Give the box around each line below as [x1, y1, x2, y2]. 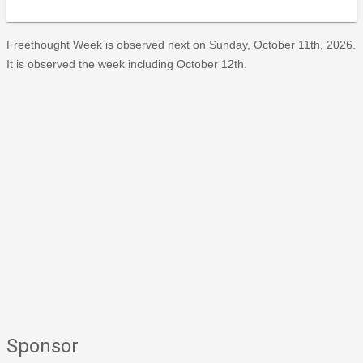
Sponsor [6, 334, 79, 357]
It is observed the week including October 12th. [6, 57, 247, 70]
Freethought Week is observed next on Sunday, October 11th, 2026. [6, 37, 356, 51]
